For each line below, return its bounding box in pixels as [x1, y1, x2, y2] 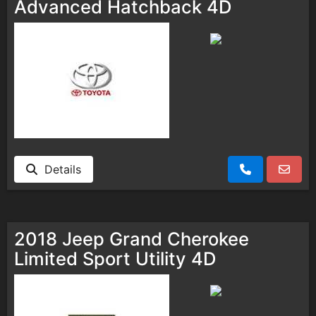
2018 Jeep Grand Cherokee [14, 227, 249, 250]
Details [37, 162, 81, 176]
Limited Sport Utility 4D [14, 247, 216, 269]
